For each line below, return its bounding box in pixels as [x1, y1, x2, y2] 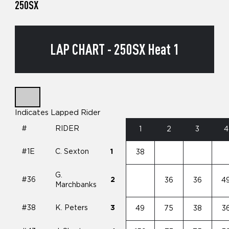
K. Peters [55, 204, 88, 212]
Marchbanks [55, 181, 97, 189]
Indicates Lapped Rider [14, 108, 101, 117]
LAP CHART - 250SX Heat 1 [50, 40, 179, 58]
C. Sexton [55, 148, 89, 155]
